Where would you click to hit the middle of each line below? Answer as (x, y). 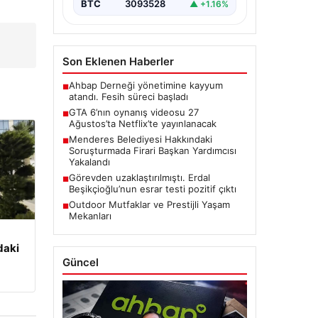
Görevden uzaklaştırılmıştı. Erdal (139, 178)
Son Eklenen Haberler (118, 62)
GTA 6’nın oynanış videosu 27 (133, 113)
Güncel (80, 263)
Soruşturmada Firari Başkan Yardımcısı (152, 151)
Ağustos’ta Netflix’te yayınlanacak (142, 124)
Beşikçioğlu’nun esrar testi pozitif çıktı (152, 189)
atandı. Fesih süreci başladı (128, 97)
